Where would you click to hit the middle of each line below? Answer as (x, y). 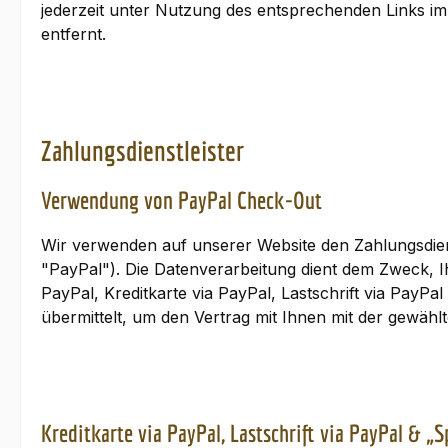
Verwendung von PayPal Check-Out (181, 200)
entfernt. (73, 34)
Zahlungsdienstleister (142, 150)
